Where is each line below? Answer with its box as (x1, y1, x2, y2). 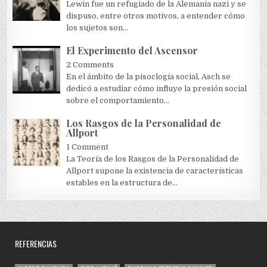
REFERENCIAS (15, 237, 57, 250)
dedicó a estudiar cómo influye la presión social (66, 83, 247, 93)
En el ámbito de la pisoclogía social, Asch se (66, 72, 231, 81)
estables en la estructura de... (66, 178, 178, 187)
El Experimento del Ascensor (66, 44, 198, 57)
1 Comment (66, 142, 109, 151)
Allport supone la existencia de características (66, 166, 244, 175)
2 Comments (66, 60, 114, 69)
